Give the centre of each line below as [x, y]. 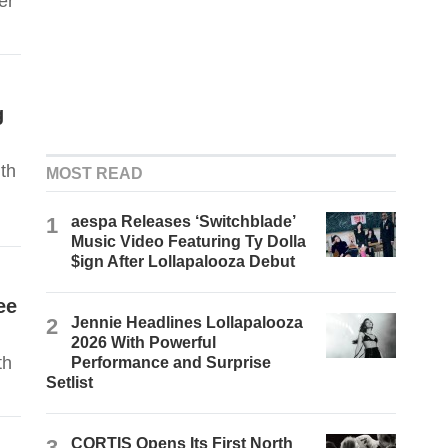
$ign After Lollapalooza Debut [183, 262]
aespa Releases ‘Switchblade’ [183, 222]
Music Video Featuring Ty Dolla [189, 242]
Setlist [70, 383]
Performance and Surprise [171, 363]
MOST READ [95, 174]
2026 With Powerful [144, 343]
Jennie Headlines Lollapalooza [187, 323]
